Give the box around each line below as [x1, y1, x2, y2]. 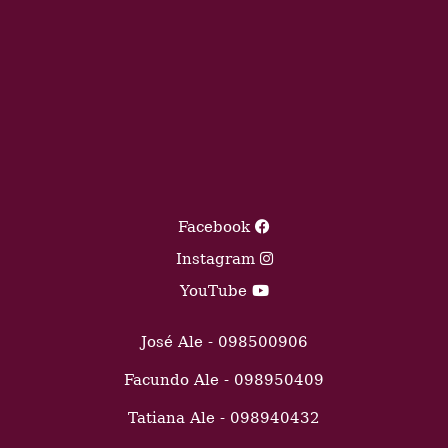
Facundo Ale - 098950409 [124, 370, 324, 389]
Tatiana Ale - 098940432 [128, 408, 320, 427]
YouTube [179, 281, 252, 300]
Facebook [178, 217, 255, 236]
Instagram [175, 249, 260, 268]
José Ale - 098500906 [140, 332, 308, 351]
